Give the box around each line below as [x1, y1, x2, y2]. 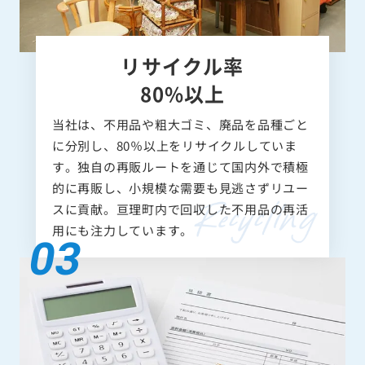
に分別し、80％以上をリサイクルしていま [51, 136, 297, 154]
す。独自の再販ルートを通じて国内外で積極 [51, 157, 309, 175]
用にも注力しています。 [51, 221, 193, 239]
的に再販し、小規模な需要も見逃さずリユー [51, 178, 309, 196]
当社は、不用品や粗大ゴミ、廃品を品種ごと [51, 115, 309, 133]
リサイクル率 [121, 51, 244, 80]
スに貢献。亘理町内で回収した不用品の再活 [51, 200, 309, 218]
